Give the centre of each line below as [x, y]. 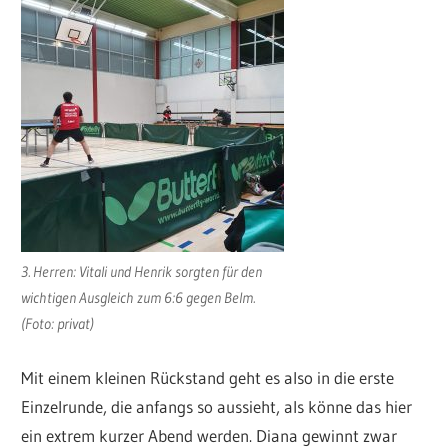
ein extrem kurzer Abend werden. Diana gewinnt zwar [209, 435]
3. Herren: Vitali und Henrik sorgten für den [142, 272]
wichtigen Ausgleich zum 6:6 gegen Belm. [138, 298]
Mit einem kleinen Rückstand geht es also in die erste [208, 377]
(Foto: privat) [58, 324]
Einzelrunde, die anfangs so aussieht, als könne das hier [217, 406]
